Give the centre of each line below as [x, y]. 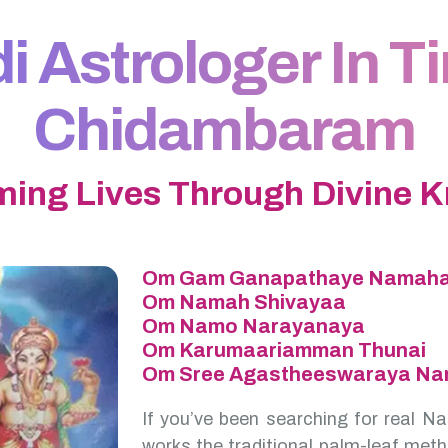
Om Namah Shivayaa [243, 302]
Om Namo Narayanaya [253, 326]
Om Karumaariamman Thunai [283, 350]
